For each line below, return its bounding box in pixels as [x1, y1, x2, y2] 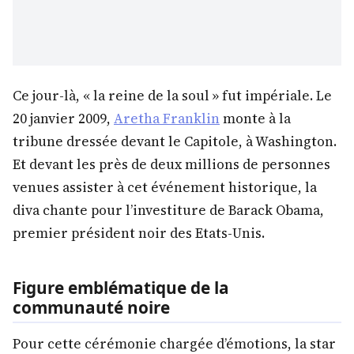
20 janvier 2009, [13, 109, 114, 129]
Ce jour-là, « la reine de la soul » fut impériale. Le [13, 86, 332, 106]
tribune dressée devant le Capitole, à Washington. [13, 132, 337, 152]
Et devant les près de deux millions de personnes [13, 155, 330, 175]
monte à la [220, 109, 291, 129]
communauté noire [13, 296, 170, 318]
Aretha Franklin [114, 109, 220, 129]
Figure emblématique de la [13, 276, 229, 299]
